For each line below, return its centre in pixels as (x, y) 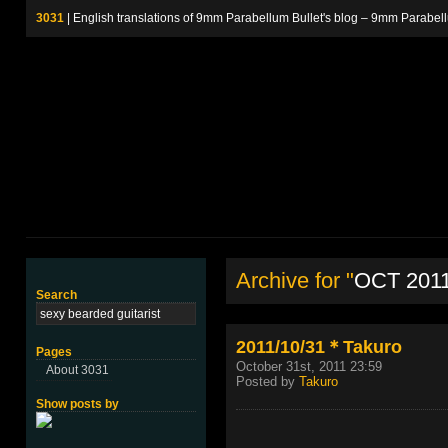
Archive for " (295, 280)
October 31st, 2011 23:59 (309, 366)
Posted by (267, 381)
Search (56, 295)
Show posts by (77, 404)
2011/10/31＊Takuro (319, 346)
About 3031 (77, 370)
